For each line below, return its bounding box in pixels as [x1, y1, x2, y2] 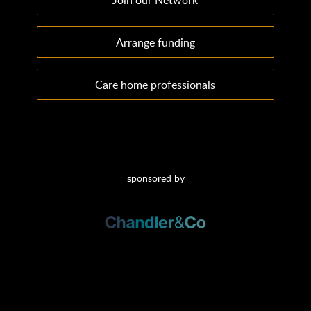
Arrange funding [115, 33, 195, 50]
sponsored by [126, 171, 185, 185]
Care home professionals [95, 76, 216, 93]
